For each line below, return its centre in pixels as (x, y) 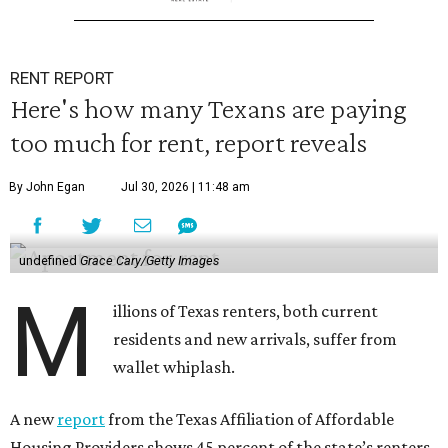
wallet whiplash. (174, 367)
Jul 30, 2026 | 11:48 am (185, 187)
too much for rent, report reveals (188, 142)
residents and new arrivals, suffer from (255, 339)
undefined (49, 261)
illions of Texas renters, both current (246, 311)
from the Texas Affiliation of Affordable (249, 419)
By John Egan (47, 187)
